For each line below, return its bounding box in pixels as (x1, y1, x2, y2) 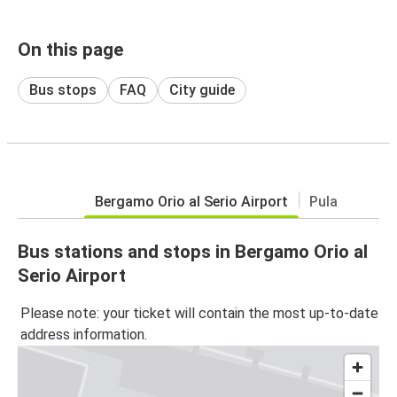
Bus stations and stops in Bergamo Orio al (18, 240, 368, 262)
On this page (18, 38, 123, 60)
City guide (169, 81, 235, 98)
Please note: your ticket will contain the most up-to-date (20, 305, 378, 323)
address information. (20, 326, 147, 344)
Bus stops (29, 81, 97, 98)
